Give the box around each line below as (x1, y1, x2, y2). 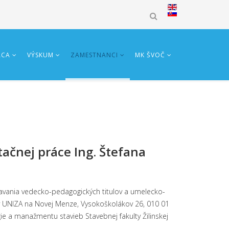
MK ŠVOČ (135, 51, 165, 59)
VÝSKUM (27, 51, 54, 59)
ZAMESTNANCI (71, 51, 118, 59)
